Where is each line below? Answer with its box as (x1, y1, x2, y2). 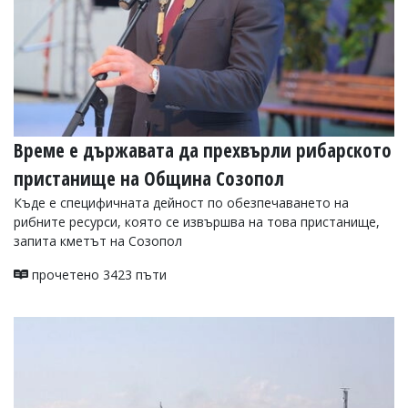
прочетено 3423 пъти (28, 265, 167, 283)
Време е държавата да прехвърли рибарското (14, 137, 392, 163)
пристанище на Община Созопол (14, 165, 284, 191)
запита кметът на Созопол (14, 231, 182, 250)
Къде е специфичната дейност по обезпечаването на (14, 193, 349, 211)
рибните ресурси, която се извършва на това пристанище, (14, 212, 380, 230)
